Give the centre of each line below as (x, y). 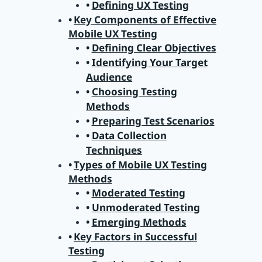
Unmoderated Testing (146, 208)
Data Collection (129, 136)
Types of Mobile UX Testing (140, 165)
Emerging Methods (139, 222)
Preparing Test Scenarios (153, 121)
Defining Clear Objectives (154, 48)
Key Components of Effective (145, 20)
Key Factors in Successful (135, 237)
